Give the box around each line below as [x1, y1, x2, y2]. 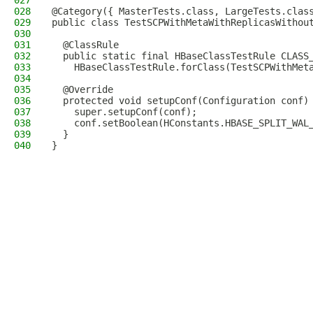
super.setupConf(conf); [52, 106, 197, 117]
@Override [52, 84, 113, 95]
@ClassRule [52, 39, 119, 50]
